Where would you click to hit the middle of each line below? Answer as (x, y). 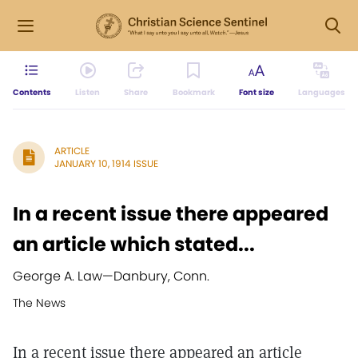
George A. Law (58, 276)
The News (39, 303)
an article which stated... (134, 244)
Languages (321, 92)
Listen (88, 92)
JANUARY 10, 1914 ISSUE (106, 163)
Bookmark (193, 92)
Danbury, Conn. (161, 276)
